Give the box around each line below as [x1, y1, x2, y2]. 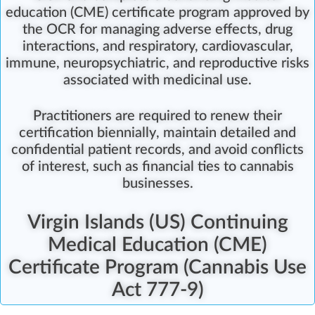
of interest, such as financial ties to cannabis [21, 160, 294, 174]
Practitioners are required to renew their [33, 109, 282, 124]
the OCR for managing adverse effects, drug [22, 22, 292, 37]
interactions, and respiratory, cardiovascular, [22, 39, 293, 54]
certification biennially [19, 126, 156, 141]
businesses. [122, 176, 193, 191]
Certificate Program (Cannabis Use [8, 257, 307, 278]
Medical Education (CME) [48, 235, 267, 255]
